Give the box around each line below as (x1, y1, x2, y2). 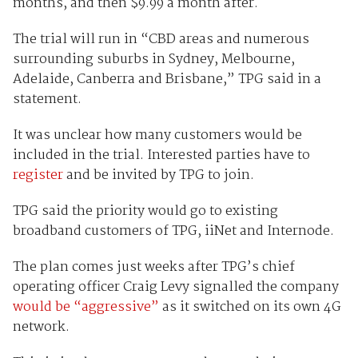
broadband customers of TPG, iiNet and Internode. (12, 221, 334, 243)
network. (12, 316, 70, 339)
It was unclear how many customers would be (12, 125, 302, 147)
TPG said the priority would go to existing (12, 201, 278, 223)
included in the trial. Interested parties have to (12, 145, 310, 167)
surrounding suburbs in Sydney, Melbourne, (12, 49, 295, 71)
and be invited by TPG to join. (62, 165, 254, 187)
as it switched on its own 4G (158, 296, 341, 319)
